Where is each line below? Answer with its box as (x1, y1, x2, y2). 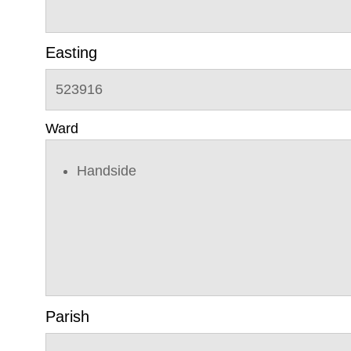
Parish (45, 308, 89, 325)
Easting (45, 44, 97, 61)
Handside (77, 162, 136, 179)
